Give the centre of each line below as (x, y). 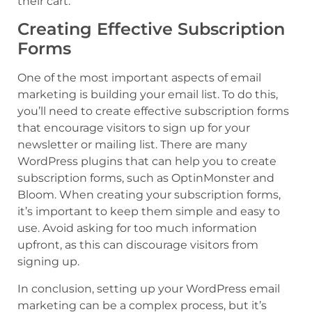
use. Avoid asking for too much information (137, 228)
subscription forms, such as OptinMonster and (146, 178)
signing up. (48, 262)
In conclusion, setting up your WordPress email (149, 288)
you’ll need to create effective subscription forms (153, 111)
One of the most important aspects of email (139, 78)
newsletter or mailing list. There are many (132, 145)
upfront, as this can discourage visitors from (138, 245)
